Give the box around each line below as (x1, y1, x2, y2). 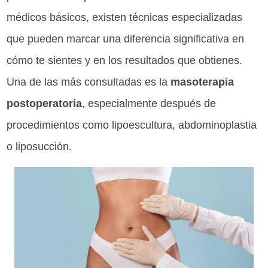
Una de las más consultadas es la (7, 76, 171, 89)
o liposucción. (7, 141, 72, 153)
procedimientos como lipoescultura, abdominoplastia (7, 119, 257, 132)
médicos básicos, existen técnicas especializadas (7, 11, 243, 24)
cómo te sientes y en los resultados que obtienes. (7, 54, 243, 67)
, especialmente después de (82, 98, 217, 110)
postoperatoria (7, 98, 83, 110)
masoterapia (170, 76, 234, 89)
